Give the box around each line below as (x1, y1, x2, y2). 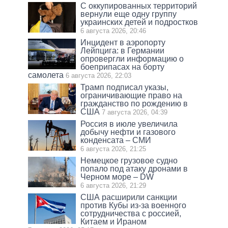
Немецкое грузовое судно (80, 156, 178, 165)
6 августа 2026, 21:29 (80, 182, 147, 190)
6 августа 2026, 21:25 (80, 145, 147, 153)
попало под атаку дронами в (80, 164, 188, 174)
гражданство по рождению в (80, 99, 188, 108)
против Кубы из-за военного (80, 201, 187, 210)
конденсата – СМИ (80, 136, 152, 145)
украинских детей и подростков (80, 18, 198, 27)
